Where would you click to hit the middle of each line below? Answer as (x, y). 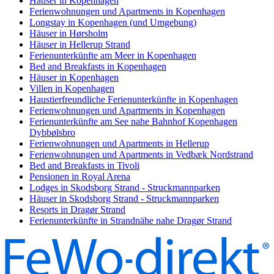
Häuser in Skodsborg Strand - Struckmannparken (124, 199)
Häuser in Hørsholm (68, 34)
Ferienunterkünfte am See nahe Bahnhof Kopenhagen (133, 122)
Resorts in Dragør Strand (77, 210)
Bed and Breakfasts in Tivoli (84, 166)
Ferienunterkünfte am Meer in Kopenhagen (113, 56)
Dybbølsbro (52, 133)
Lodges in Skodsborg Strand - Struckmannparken (125, 188)
